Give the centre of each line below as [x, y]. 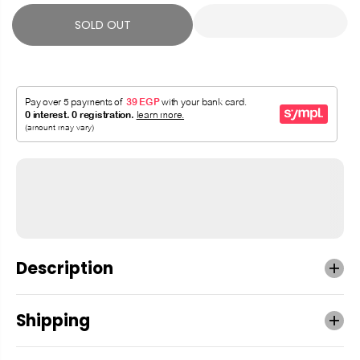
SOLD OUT [102, 25]
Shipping [53, 320]
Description [65, 268]
